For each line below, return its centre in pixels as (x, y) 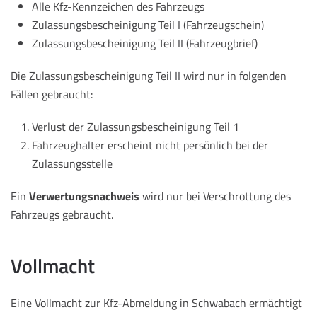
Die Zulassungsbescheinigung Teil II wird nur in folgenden (149, 76)
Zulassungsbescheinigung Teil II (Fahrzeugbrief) (145, 44)
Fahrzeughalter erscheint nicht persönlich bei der (150, 145)
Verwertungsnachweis (84, 196)
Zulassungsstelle (72, 164)
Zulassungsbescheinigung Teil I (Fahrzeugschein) (148, 25)
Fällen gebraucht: (52, 94)
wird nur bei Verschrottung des (215, 196)
